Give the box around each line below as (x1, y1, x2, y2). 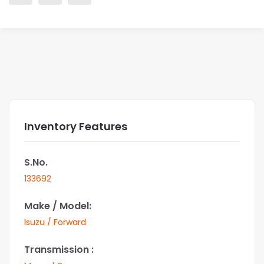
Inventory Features (24, 119, 127, 134)
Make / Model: (24, 199, 91, 213)
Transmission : (24, 243, 94, 257)
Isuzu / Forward (24, 216, 86, 229)
